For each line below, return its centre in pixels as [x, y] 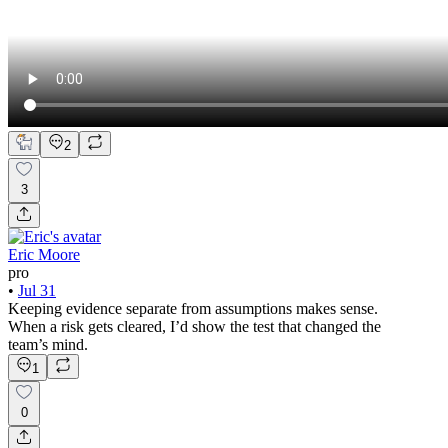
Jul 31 [37, 290]
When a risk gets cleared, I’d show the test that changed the [194, 326]
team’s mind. [48, 344]
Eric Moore [44, 254]
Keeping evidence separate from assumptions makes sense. [193, 308]
